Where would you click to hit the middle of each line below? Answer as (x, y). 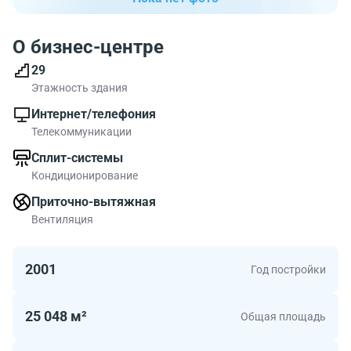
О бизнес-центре (88, 47)
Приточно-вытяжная (94, 202)
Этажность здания (80, 88)
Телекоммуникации (81, 132)
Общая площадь (283, 317)
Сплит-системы (77, 158)
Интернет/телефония (94, 114)
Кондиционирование (85, 175)
